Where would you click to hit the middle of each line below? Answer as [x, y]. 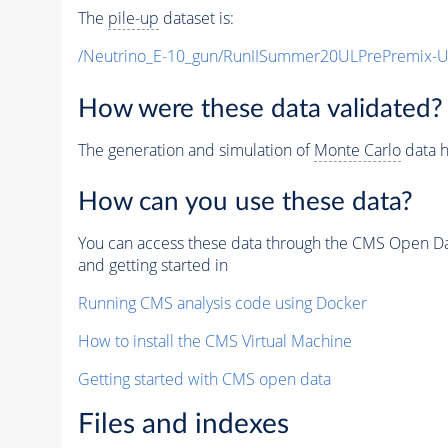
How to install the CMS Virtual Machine [214, 341]
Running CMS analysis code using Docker [222, 303]
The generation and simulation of [195, 149]
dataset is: [196, 18]
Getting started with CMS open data [204, 379]
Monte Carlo [357, 149]
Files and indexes [183, 424]
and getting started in [152, 265]
